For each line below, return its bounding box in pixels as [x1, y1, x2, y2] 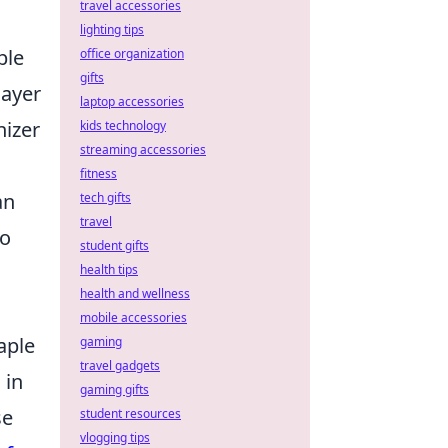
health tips [80, 261, 138, 278]
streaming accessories [80, 141, 206, 158]
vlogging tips [80, 429, 150, 446]
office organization [80, 45, 184, 62]
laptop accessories [80, 93, 184, 110]
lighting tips [80, 21, 144, 38]
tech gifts [80, 189, 131, 206]
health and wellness [80, 285, 190, 302]
